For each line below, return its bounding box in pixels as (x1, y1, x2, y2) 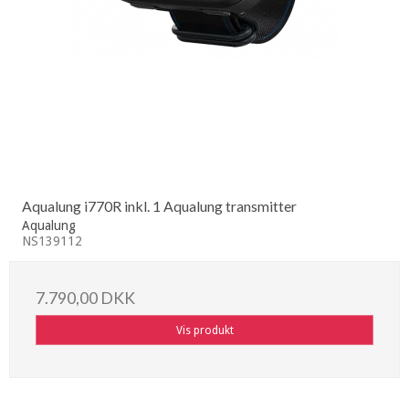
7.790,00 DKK (36, 288, 135, 309)
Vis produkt (175, 323, 234, 337)
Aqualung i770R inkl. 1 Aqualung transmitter (22, 196, 297, 215)
